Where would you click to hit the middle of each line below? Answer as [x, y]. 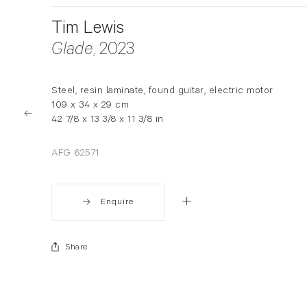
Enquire [117, 202]
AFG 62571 [75, 154]
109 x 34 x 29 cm [90, 106]
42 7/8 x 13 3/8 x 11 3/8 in [108, 120]
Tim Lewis [88, 30]
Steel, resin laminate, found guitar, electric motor [162, 91]
